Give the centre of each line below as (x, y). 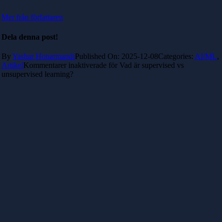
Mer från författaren (32, 17)
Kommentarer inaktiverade (65, 65)
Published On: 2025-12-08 (116, 56)
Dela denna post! (30, 37)
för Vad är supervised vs (145, 65)
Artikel (12, 65)
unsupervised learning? (37, 74)
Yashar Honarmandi (44, 56)
